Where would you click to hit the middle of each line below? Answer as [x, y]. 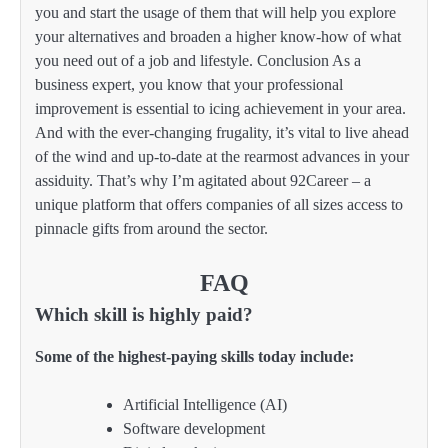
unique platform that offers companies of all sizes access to [219, 204]
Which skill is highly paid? [144, 314]
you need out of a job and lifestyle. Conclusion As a [198, 60]
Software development [194, 428]
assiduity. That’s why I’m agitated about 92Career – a [203, 180]
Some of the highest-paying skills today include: [194, 356]
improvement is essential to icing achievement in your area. [220, 108]
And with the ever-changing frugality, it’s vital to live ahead [222, 132]
